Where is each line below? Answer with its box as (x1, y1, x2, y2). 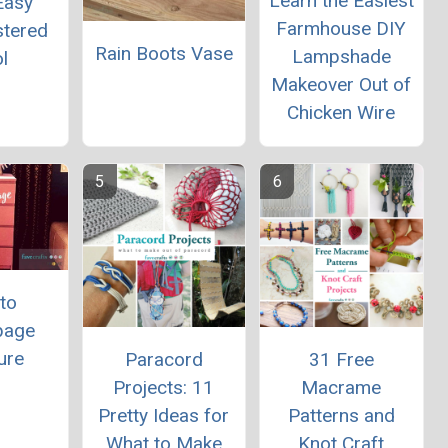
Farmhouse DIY (276, 16, 407, 40)
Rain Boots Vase (94, 42, 233, 66)
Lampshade (291, 44, 391, 68)
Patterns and (287, 404, 395, 428)
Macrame (301, 376, 382, 400)
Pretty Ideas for (98, 404, 230, 428)
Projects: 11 (113, 376, 215, 400)
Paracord (124, 348, 203, 372)
